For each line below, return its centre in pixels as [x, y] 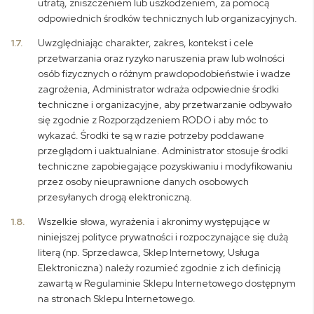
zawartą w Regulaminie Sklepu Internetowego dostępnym [167, 283]
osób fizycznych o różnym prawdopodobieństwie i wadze [165, 74]
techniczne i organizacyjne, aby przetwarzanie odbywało [165, 104]
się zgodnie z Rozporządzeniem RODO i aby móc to [153, 120]
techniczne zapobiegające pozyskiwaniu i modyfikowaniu [165, 166]
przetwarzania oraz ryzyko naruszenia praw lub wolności [162, 58]
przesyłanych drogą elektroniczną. [115, 197]
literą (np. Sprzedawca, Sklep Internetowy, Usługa [149, 252]
